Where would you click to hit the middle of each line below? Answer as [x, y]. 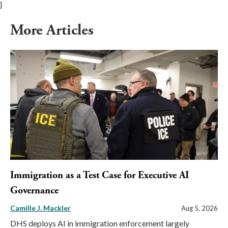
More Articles [54, 30]
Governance [34, 191]
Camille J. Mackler [40, 208]
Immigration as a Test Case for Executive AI [99, 176]
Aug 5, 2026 [199, 208]
